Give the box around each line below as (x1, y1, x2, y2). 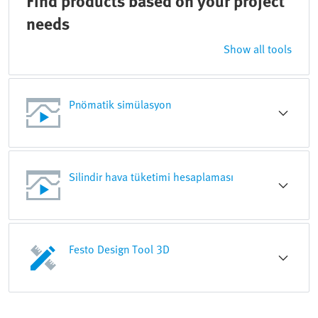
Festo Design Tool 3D (69, 241, 170, 258)
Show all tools (224, 40, 292, 57)
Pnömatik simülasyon (69, 96, 171, 113)
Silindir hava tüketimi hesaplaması (69, 168, 234, 185)
